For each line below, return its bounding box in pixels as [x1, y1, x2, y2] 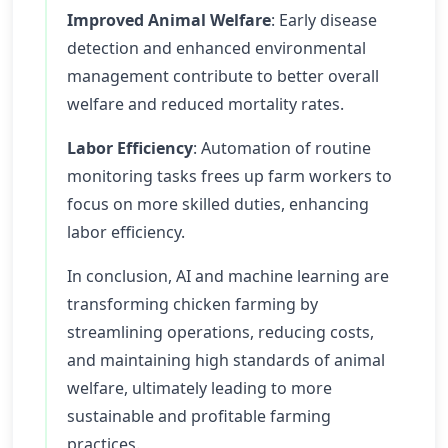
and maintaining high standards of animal [67, 349, 385, 371]
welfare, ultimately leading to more [67, 377, 332, 399]
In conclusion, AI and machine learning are [67, 265, 389, 287]
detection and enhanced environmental [67, 37, 366, 59]
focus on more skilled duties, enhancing [67, 193, 369, 215]
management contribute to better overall [67, 65, 379, 87]
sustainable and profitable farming [67, 405, 331, 427]
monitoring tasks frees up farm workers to [67, 165, 392, 187]
